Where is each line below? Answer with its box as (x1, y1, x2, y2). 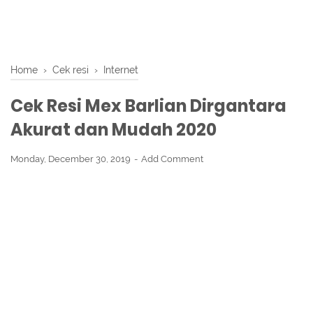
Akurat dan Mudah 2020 (10, 118, 217, 141)
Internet (103, 64, 138, 75)
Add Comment (141, 154, 203, 164)
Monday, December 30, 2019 (10, 154, 133, 164)
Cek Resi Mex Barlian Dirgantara (10, 94, 286, 117)
